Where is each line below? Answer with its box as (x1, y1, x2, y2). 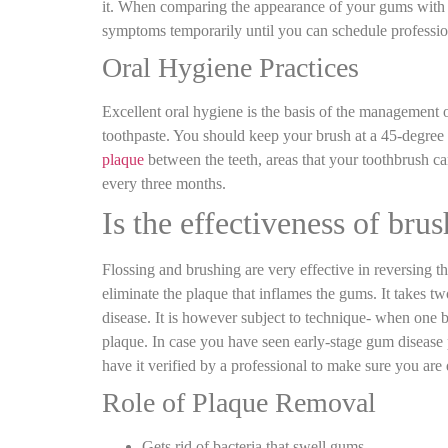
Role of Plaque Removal (102, 386, 376, 418)
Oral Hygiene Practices (102, 51, 359, 83)
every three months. (102, 174, 230, 192)
